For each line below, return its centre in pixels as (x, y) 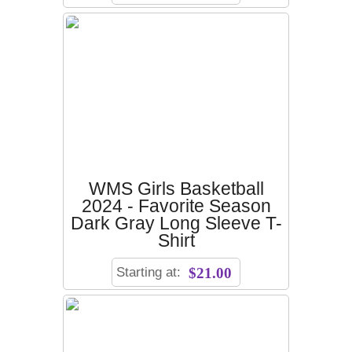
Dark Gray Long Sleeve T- (176, 224)
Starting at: (150, 272)
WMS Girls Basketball (176, 189)
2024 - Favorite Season (176, 207)
